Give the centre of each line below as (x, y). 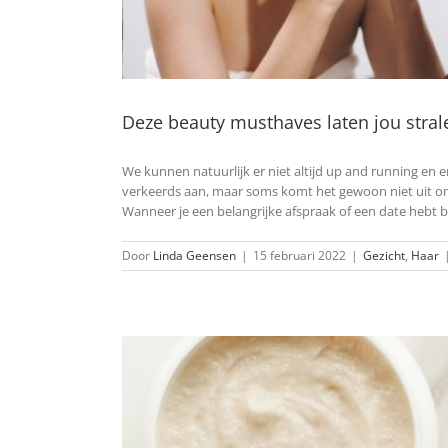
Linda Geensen (194, 256)
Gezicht (384, 256)
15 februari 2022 (299, 256)
